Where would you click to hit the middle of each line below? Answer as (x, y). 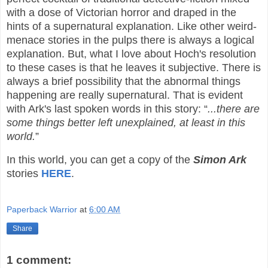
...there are (234, 109)
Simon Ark (220, 159)
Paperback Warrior (42, 210)
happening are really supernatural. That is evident (125, 95)
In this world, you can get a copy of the (100, 159)
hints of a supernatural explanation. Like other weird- (132, 27)
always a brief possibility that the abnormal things (124, 82)
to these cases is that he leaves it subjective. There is (134, 68)
